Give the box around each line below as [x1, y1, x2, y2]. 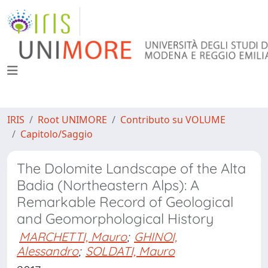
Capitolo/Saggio [20, 127, 93, 141]
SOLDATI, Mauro [86, 243, 175, 258]
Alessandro [17, 243, 78, 258]
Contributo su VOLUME [120, 113, 226, 126]
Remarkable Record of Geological [17, 193, 233, 211]
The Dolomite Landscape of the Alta [17, 160, 246, 177]
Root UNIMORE [38, 113, 107, 126]
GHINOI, [134, 229, 177, 244]
